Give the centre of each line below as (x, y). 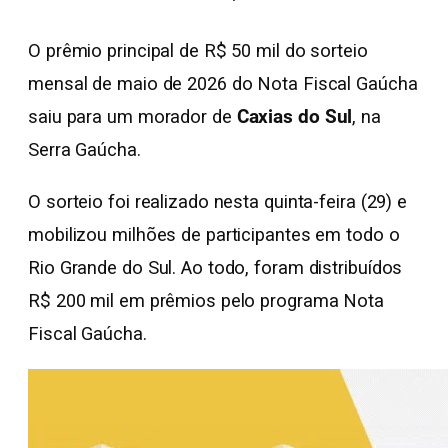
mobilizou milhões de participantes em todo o (214, 234)
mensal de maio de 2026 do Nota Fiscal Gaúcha (223, 84)
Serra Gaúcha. (84, 150)
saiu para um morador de (132, 117)
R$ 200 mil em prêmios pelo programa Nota (206, 300)
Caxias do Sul (294, 117)
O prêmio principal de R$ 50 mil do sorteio (198, 51)
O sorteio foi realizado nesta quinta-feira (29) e (218, 201)
